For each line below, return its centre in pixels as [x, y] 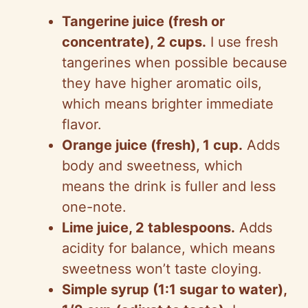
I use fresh [242, 42]
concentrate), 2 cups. [134, 42]
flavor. [82, 125]
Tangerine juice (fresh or [143, 22]
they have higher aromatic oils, [162, 84]
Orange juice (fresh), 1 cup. [152, 145]
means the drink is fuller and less [169, 187]
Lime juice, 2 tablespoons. [148, 228]
